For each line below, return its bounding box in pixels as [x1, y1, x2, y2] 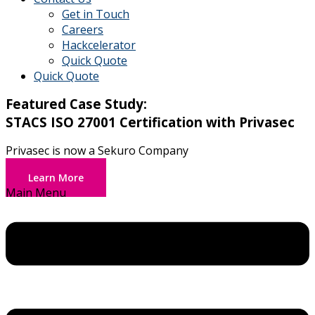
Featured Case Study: [6, 94, 147, 112]
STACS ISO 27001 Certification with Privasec [6, 112, 295, 131]
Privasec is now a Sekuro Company [6, 142, 188, 158]
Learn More [28, 170, 84, 184]
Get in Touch [62, 6, 129, 22]
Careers [62, 21, 103, 37]
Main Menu [6, 184, 66, 200]
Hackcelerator [62, 37, 136, 53]
